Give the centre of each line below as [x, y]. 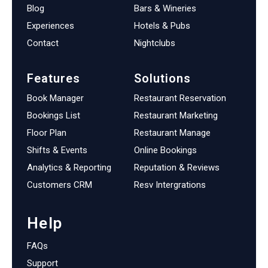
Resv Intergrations [170, 185]
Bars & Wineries [165, 8]
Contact [43, 43]
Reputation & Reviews [177, 167]
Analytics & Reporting [69, 167]
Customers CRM [60, 185]
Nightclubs [155, 43]
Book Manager [55, 98]
